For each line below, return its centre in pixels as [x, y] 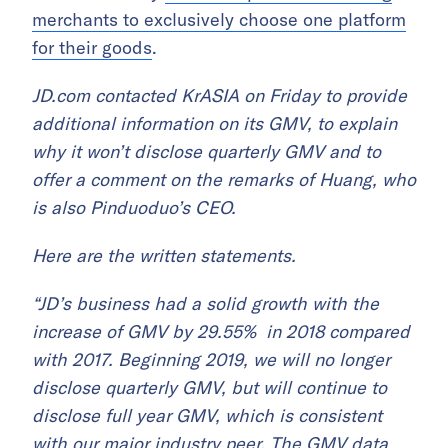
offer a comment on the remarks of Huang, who [224, 179]
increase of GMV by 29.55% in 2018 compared [221, 331]
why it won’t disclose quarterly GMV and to [206, 151]
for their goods [92, 47]
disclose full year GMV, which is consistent [207, 415]
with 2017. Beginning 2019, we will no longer [211, 359]
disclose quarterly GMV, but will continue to [209, 387]
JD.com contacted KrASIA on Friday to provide [219, 95]
